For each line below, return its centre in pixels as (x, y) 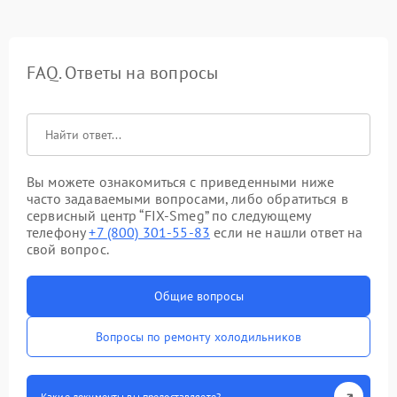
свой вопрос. (68, 249)
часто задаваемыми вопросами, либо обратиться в (187, 199)
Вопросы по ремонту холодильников (198, 337)
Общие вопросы (198, 296)
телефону (58, 233)
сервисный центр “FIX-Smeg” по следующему (169, 216)
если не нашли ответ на (287, 233)
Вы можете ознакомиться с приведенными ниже (181, 182)
